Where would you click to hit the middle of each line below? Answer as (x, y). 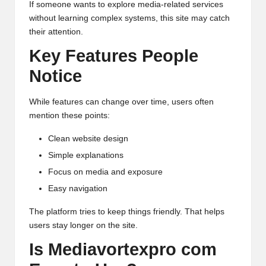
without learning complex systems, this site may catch (129, 18)
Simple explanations (86, 155)
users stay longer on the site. (83, 226)
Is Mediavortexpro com (123, 250)
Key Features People (114, 56)
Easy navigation (78, 189)
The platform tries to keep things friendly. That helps (127, 212)
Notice (56, 76)
